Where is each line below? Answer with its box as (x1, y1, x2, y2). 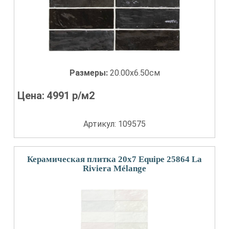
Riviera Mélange (83, 164, 146, 173)
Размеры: (69, 68, 110, 78)
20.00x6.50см (109, 68, 160, 78)
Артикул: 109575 (83, 119, 146, 129)
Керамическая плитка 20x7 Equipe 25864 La (27, 154, 202, 164)
